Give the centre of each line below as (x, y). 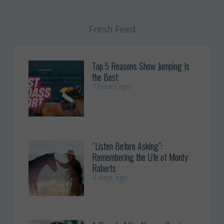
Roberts (104, 168)
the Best (105, 77)
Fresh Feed (112, 29)
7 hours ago (112, 86)
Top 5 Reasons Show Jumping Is (141, 66)
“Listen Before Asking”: (127, 146)
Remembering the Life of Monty (140, 157)
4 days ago (110, 177)
